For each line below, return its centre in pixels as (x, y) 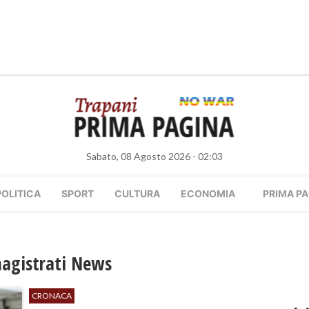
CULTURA (137, 193)
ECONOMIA (208, 193)
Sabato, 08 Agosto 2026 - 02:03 (154, 156)
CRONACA (52, 296)
